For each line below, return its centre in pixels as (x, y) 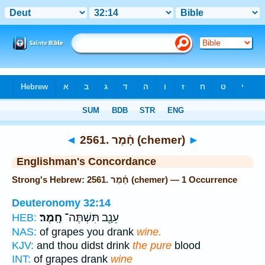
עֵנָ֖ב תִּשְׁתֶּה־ (91, 217)
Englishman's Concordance (86, 161)
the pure (152, 245)
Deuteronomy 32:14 (61, 203)
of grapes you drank (87, 232)
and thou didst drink (83, 245)
